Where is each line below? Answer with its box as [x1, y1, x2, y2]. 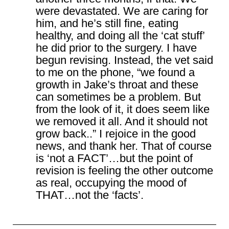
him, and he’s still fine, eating [36, 16, 178, 30]
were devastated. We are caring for [36, 4, 208, 17]
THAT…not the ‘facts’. [36, 188, 144, 201]
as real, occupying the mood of [36, 176, 187, 189]
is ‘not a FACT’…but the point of [36, 151, 193, 165]
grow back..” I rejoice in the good [36, 127, 196, 140]
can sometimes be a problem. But [36, 90, 201, 103]
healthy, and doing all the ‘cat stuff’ [36, 29, 204, 42]
